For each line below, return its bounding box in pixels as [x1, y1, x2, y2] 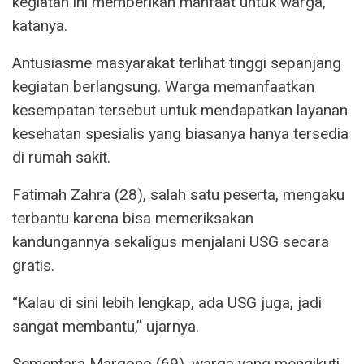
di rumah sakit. [12, 148, 110, 167]
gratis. [12, 256, 54, 275]
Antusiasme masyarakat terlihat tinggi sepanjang [12, 54, 341, 73]
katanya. [12, 16, 67, 36]
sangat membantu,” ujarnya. [12, 317, 199, 336]
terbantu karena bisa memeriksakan [12, 209, 253, 228]
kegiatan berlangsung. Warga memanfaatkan [12, 77, 314, 97]
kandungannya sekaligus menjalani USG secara [12, 232, 329, 252]
